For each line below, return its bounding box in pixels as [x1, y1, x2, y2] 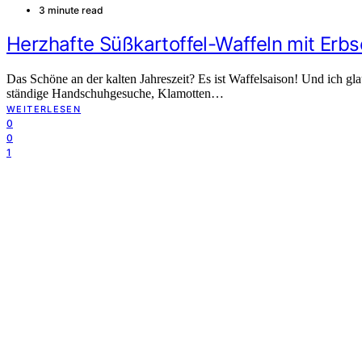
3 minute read [39, 4, 103, 17]
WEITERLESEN [6, 103, 82, 115]
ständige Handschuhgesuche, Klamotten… [6, 86, 224, 100]
